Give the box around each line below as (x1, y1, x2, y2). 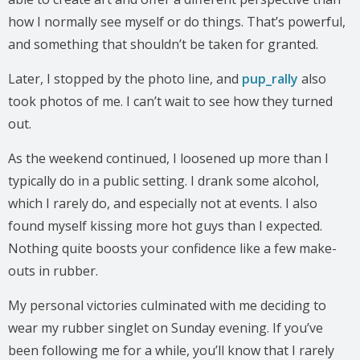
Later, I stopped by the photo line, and (8, 69, 242, 88)
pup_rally (242, 69, 298, 88)
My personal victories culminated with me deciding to (8, 296, 326, 314)
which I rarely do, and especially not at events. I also (8, 194, 317, 212)
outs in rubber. (8, 261, 98, 280)
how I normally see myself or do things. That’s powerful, (8, 12, 346, 31)
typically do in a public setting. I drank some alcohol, (8, 171, 319, 190)
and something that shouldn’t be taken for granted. (8, 35, 318, 53)
